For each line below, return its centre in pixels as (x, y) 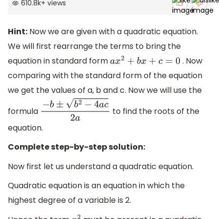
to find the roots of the (155, 111)
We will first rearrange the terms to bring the (94, 46)
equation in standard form (59, 61)
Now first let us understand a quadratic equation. (101, 166)
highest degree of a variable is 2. (69, 200)
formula (24, 111)
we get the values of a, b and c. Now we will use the (105, 90)
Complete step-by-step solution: (77, 147)
